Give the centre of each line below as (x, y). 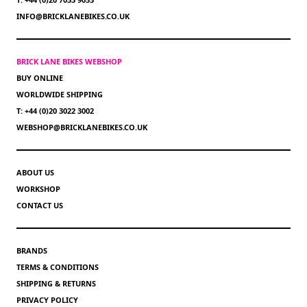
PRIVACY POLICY (47, 300)
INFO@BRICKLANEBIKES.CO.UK (73, 16)
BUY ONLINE (40, 78)
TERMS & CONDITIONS (58, 267)
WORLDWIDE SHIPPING (60, 95)
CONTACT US (40, 206)
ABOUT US (35, 173)
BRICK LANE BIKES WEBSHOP (69, 62)
